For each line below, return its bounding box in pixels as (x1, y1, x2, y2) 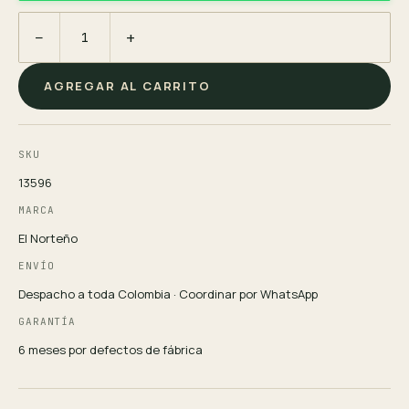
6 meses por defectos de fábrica (18, 341, 203, 359)
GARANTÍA (18, 315, 77, 329)
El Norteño (18, 230, 78, 247)
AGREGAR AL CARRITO (44, 78, 211, 95)
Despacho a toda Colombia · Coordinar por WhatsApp (18, 286, 318, 303)
